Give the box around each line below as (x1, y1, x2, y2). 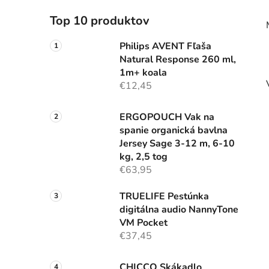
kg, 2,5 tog (119, 150, 168, 164)
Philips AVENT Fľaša (119, 40, 211, 53)
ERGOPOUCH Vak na (119, 110, 214, 124)
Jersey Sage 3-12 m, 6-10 (119, 137, 235, 151)
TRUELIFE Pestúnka (119, 190, 209, 204)
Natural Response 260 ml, (119, 53, 236, 67)
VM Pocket (119, 216, 168, 230)
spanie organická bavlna (119, 124, 228, 138)
